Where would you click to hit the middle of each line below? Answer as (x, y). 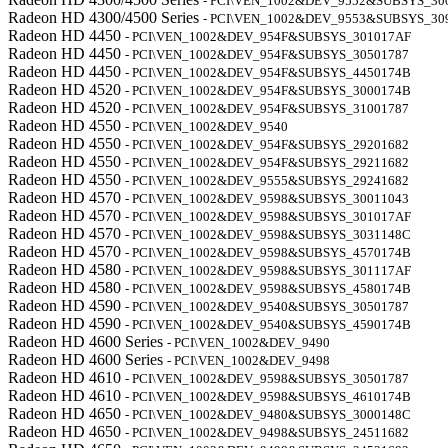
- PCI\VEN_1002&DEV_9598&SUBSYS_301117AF (268, 270)
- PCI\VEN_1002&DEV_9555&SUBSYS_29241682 (267, 180)
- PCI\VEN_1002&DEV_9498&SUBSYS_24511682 (267, 432)
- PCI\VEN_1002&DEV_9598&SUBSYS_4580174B (268, 288)
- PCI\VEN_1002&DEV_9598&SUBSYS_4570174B (268, 252)
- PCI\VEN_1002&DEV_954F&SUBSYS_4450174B (268, 72)
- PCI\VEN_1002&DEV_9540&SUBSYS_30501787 (267, 306)
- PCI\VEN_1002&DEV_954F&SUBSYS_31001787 (267, 108)
